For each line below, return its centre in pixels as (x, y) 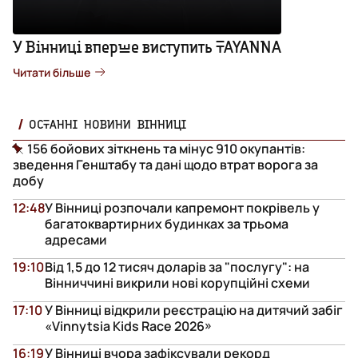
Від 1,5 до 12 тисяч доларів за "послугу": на (177, 267)
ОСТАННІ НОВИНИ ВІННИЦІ (107, 123)
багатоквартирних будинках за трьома (167, 223)
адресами (76, 239)
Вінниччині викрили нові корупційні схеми (177, 282)
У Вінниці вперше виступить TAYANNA (147, 46)
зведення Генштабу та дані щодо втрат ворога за (165, 164)
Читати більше (52, 72)
